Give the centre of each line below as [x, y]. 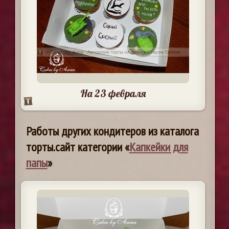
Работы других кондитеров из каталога [112, 131]
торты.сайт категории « [77, 147]
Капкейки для [158, 147]
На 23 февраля [113, 94]
